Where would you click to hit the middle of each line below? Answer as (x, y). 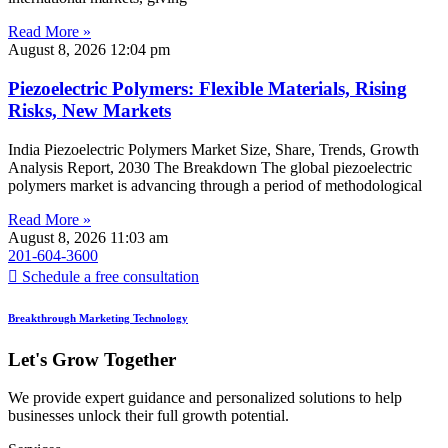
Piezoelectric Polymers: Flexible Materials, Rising (207, 89)
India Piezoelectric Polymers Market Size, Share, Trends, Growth (213, 149)
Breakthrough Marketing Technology (98, 317)
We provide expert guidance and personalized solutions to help (205, 398)
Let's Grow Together (92, 359)
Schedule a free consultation (110, 276)
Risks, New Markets (89, 111)
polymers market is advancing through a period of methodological (215, 185)
